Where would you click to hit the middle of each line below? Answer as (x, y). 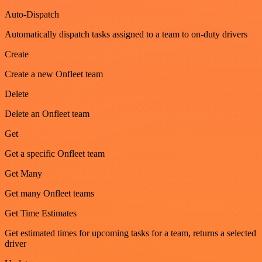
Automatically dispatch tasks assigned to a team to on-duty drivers (126, 34)
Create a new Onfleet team (54, 74)
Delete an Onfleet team (47, 113)
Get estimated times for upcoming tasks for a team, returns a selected (130, 233)
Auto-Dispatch (32, 14)
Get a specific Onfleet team (55, 153)
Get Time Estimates (41, 213)
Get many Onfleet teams (49, 193)
